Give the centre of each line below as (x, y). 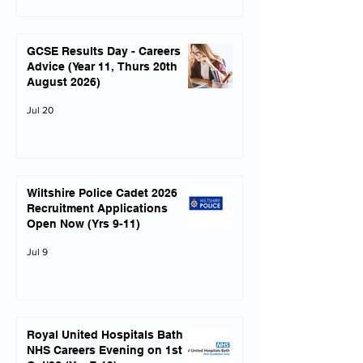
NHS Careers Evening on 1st (105, 350)
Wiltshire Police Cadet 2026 (102, 193)
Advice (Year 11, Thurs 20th (47, 66)
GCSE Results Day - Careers (104, 51)
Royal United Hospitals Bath (105, 335)
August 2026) (64, 82)
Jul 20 (40, 110)
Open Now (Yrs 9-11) (83, 224)
